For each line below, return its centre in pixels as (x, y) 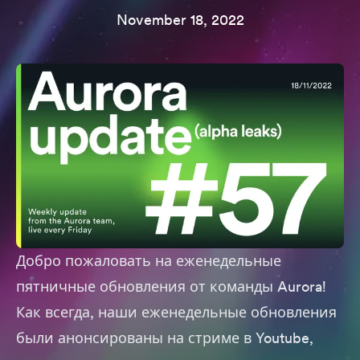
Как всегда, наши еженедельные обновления (176, 312)
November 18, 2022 (180, 20)
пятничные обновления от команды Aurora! (171, 286)
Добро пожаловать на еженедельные (149, 260)
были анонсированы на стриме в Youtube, (165, 337)
